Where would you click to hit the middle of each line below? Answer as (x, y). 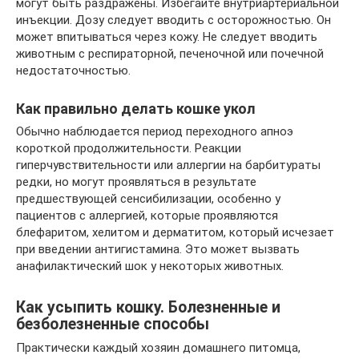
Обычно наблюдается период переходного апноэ (155, 132)
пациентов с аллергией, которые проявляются (147, 216)
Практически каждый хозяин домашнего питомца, (158, 348)
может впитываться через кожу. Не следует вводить (167, 37)
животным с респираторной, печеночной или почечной (170, 54)
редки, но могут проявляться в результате (136, 182)
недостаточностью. (73, 71)
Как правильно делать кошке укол (136, 109)
